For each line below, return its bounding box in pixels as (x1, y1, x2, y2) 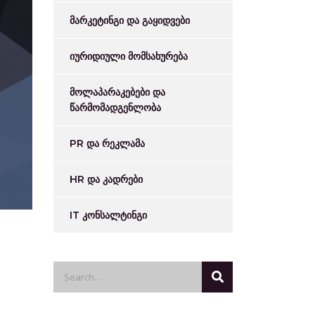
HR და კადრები (70, 173, 143, 186)
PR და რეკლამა (70, 137, 145, 150)
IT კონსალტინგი (70, 209, 147, 221)
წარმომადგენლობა (70, 101, 161, 114)
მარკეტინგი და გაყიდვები (70, 14, 190, 27)
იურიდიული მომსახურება (70, 50, 188, 63)
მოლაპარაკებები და (70, 86, 165, 98)
